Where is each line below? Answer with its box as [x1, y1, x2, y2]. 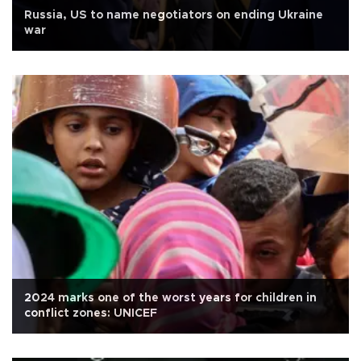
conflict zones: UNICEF [24, 308, 157, 320]
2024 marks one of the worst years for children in [24, 293, 317, 305]
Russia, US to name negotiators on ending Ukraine [24, 10, 323, 22]
